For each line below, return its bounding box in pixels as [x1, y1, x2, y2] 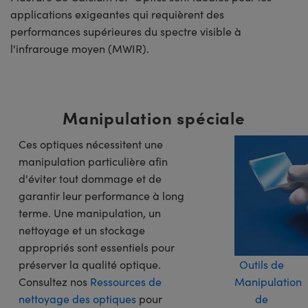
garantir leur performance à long [19, 188, 184, 203]
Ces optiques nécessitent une [19, 136, 163, 151]
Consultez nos [19, 274, 90, 289]
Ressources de [90, 274, 162, 289]
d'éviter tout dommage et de [19, 170, 162, 186]
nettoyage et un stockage [19, 222, 145, 237]
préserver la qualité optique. [19, 256, 161, 272]
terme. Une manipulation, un [19, 205, 161, 220]
